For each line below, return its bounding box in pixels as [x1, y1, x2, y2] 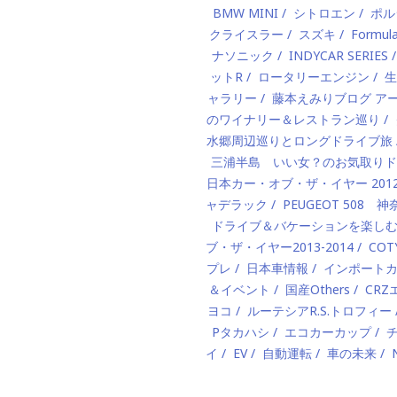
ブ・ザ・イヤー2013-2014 [206, 238, 354, 255]
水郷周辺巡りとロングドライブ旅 [206, 132, 393, 149]
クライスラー [208, 26, 284, 43]
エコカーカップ [284, 323, 371, 340]
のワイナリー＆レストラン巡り [206, 111, 380, 128]
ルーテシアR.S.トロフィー [246, 302, 392, 319]
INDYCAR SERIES [288, 47, 388, 64]
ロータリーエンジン [258, 68, 370, 85]
